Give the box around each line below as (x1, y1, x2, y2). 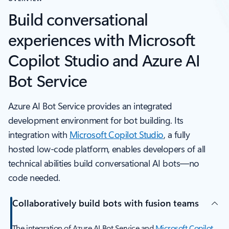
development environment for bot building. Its (8, 113, 184, 126)
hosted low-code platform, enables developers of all (8, 142, 205, 155)
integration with (8, 128, 70, 141)
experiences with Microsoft (8, 28, 196, 50)
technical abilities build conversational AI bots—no (8, 156, 199, 169)
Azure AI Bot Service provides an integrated (8, 99, 172, 112)
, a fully (163, 128, 190, 141)
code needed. (8, 171, 60, 184)
